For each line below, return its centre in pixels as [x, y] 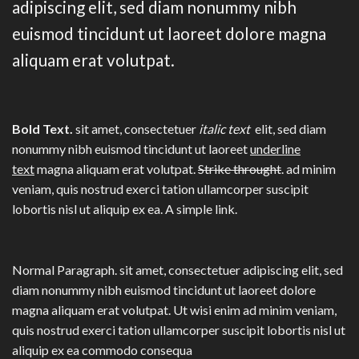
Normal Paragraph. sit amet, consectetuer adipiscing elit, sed [177, 270]
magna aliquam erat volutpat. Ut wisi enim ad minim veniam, [174, 310]
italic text [227, 129]
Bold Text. [42, 129]
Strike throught [240, 169]
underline [275, 149]
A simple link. [201, 209]
